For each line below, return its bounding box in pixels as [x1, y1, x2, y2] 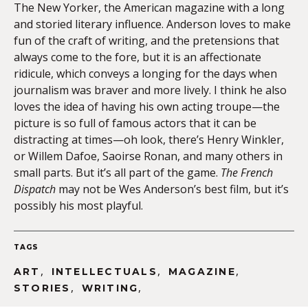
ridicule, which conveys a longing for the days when [14, 65, 277, 81]
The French [221, 164, 273, 180]
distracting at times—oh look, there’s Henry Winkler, [14, 131, 284, 147]
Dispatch [14, 181, 56, 197]
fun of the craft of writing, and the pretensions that [14, 32, 279, 48]
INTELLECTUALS [51, 265, 157, 278]
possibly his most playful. [14, 197, 143, 213]
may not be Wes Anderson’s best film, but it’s [56, 181, 289, 197]
